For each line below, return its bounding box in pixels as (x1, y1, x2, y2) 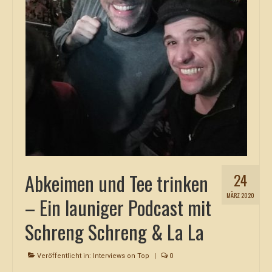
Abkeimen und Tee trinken (25, 169, 208, 197)
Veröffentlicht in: (35, 252, 93, 260)
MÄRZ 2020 (226, 191, 254, 200)
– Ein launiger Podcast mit (25, 193, 211, 222)
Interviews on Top (93, 252, 149, 260)
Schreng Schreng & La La (25, 217, 204, 246)
